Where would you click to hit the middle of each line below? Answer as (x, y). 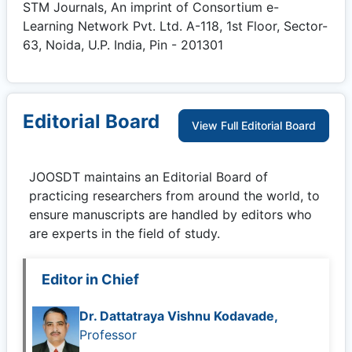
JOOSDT (55, 177)
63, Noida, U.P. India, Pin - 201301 (123, 45)
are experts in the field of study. (125, 233)
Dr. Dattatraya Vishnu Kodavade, (178, 316)
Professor (108, 335)
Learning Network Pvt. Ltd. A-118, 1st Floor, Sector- (175, 26)
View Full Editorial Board (254, 125)
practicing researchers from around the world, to (174, 196)
